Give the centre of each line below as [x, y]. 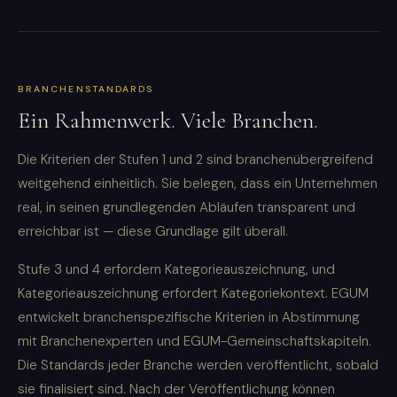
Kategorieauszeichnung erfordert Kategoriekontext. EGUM [193, 294]
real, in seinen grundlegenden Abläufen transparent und [187, 208]
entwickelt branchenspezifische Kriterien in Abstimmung [189, 318]
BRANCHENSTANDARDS [86, 90]
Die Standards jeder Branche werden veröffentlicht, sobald [198, 366]
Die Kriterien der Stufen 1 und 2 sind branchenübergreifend [195, 160]
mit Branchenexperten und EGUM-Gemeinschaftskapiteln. [195, 342]
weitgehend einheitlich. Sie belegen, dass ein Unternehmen [198, 184]
